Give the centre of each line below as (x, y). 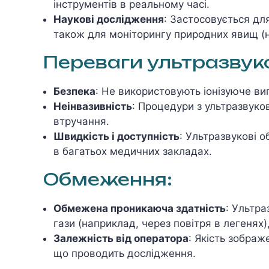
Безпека (74, 91)
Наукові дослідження (109, 19)
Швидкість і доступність (116, 136)
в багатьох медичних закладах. (133, 151)
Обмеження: (108, 179)
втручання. (81, 121)
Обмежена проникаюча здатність (140, 208)
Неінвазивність (93, 106)
